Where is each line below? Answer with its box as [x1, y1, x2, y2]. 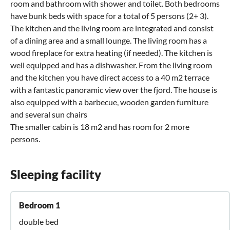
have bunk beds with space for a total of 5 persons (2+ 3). [10, 10, 208, 21]
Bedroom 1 [19, 200, 60, 210]
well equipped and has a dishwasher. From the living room [10, 60, 212, 70]
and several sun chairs [10, 109, 87, 119]
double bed [19, 216, 59, 226]
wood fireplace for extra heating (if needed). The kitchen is [10, 47, 213, 57]
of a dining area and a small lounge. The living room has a [10, 35, 207, 45]
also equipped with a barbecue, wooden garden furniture [10, 97, 208, 107]
